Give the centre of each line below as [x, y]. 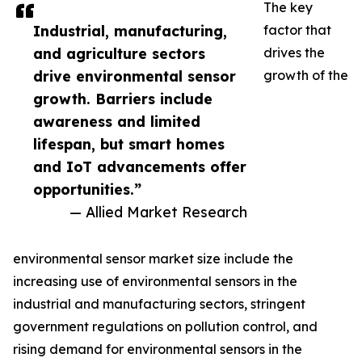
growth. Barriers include [123, 99]
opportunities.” [87, 189]
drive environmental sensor [135, 76]
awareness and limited [117, 122]
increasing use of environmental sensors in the [155, 282]
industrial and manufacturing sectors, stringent [159, 304]
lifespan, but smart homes [129, 144]
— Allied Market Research [158, 212]
